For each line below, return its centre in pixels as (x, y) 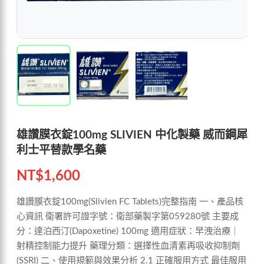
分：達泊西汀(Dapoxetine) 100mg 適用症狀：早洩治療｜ (128, 231)
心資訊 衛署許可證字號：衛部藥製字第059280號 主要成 (128, 216)
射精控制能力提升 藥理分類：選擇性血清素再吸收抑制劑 (128, 246)
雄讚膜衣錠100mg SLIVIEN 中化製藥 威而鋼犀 (132, 135)
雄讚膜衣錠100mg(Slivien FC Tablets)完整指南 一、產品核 (130, 202)
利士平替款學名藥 (61, 150)
